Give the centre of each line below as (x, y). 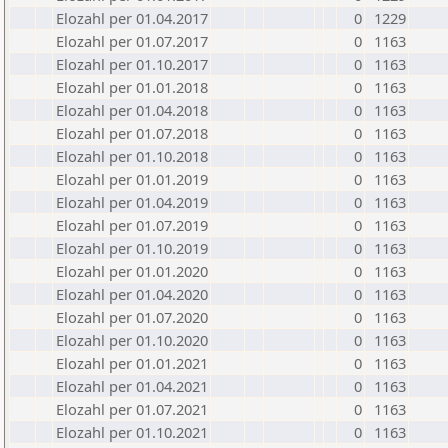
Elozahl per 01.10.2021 (132, 432)
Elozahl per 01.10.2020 (132, 340)
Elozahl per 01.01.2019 (132, 179)
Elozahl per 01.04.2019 (132, 202)
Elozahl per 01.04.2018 (132, 110)
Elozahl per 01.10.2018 (132, 156)
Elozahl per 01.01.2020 (132, 271)
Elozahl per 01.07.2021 (132, 409)
